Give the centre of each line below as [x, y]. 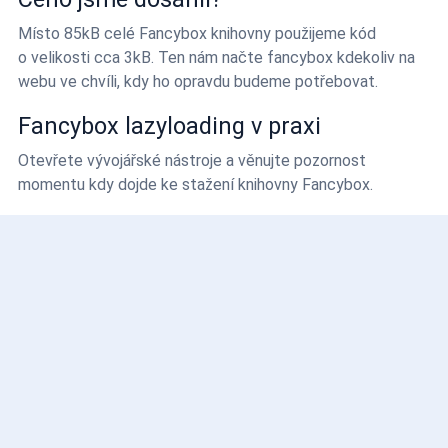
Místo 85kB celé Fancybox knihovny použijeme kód [197, 33]
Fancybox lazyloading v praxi [169, 125]
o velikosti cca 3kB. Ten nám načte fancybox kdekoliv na [216, 57]
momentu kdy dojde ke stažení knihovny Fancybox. [195, 184]
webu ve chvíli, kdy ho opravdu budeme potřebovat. [198, 81]
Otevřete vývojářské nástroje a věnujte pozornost [192, 160]
